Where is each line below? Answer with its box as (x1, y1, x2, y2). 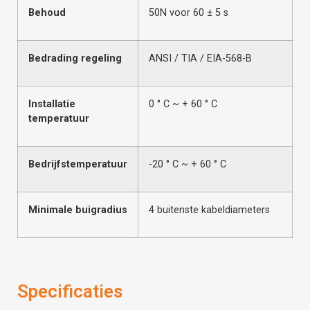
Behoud (28, 6, 66, 19)
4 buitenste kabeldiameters (149, 203, 270, 216)
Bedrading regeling (28, 52, 122, 64)
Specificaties (17, 280, 122, 302)
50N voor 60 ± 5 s (149, 6, 228, 19)
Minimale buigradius (28, 203, 127, 216)
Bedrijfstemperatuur (28, 158, 127, 170)
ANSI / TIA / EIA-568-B (149, 52, 252, 64)
